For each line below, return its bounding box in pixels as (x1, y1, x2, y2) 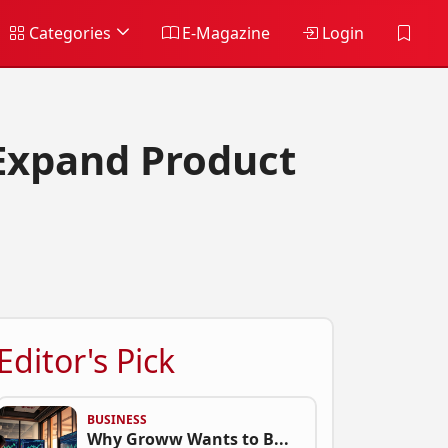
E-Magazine (178, 22, 270, 44)
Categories (25, 22, 111, 44)
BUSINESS (86, 410, 147, 428)
